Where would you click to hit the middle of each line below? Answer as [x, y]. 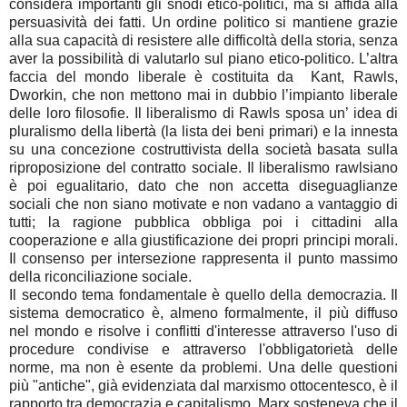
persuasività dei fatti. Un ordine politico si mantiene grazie [203, 23]
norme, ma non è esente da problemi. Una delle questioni [203, 368]
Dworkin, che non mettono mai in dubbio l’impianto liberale [203, 95]
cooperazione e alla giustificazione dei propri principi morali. [203, 241]
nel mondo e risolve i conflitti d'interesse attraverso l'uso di [203, 332]
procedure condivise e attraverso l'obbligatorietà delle [203, 350]
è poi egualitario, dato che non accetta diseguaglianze [203, 186]
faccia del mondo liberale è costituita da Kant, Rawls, [203, 77]
